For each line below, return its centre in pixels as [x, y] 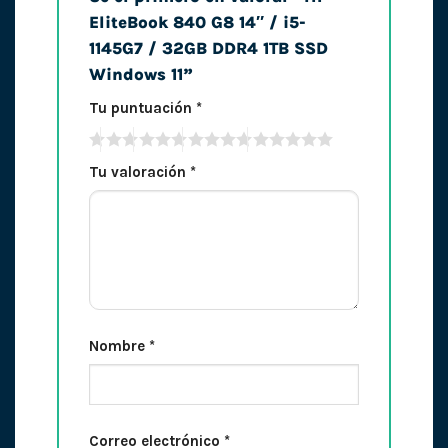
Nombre [118, 346]
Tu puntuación [142, 108]
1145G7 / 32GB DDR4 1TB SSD [208, 49]
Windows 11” [143, 75]
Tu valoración [139, 171]
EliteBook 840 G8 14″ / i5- [197, 23]
